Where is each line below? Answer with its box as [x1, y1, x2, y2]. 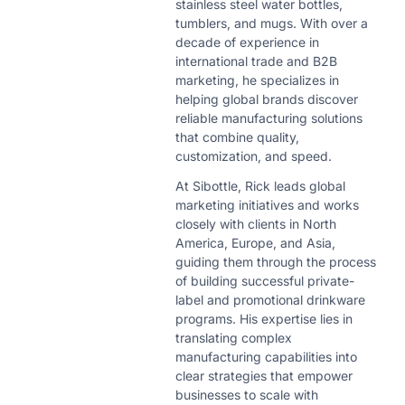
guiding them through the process [175, 253, 376, 269]
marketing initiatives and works [175, 196, 359, 212]
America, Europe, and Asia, [175, 234, 335, 250]
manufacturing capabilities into [175, 348, 357, 364]
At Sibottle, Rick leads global [175, 177, 345, 193]
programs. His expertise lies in [175, 310, 353, 326]
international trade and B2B [175, 53, 337, 70]
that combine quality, [175, 129, 299, 146]
